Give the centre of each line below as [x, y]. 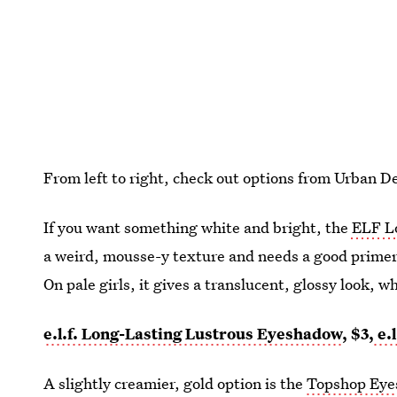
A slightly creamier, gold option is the [175, 383]
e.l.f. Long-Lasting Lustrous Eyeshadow [193, 333]
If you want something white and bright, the [196, 227]
